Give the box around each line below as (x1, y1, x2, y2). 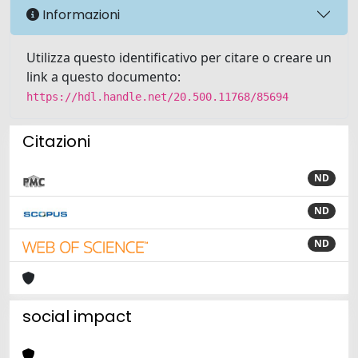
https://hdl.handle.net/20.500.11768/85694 (26, 90, 288, 103)
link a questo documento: (26, 68, 181, 86)
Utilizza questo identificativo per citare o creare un (26, 49, 332, 66)
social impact (22, 305, 132, 328)
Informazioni (39, 5, 120, 24)
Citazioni (22, 130, 90, 153)
